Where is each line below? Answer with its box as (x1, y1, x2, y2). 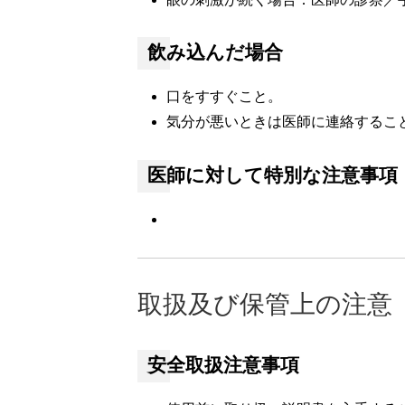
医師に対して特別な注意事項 (146, 164, 398, 186)
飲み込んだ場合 (146, 42, 283, 64)
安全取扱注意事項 (146, 354, 299, 377)
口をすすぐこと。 (166, 89, 282, 105)
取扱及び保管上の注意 (137, 289, 392, 318)
